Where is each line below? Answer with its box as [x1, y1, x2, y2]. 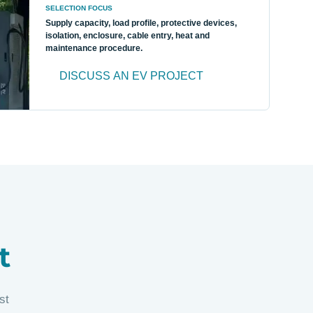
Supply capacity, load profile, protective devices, [45, 18, 237, 29]
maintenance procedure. [45, 43, 143, 54]
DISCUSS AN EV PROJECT [59, 70, 203, 82]
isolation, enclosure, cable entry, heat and [45, 31, 210, 41]
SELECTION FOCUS [45, 4, 112, 13]
